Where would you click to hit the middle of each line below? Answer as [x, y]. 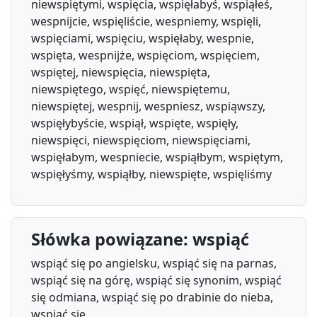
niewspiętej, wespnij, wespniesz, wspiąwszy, [148, 106]
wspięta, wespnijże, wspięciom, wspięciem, [145, 55]
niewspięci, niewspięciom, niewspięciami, [141, 140]
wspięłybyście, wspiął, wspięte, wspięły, [135, 123]
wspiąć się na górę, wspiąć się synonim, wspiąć [156, 280]
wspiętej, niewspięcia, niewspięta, [121, 72]
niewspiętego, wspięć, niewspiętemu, [131, 89]
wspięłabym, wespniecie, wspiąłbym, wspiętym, [157, 157]
